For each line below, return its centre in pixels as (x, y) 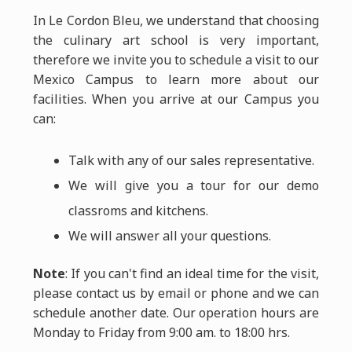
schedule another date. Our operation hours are (176, 313)
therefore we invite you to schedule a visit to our (176, 60)
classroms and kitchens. (138, 211)
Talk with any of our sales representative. (191, 160)
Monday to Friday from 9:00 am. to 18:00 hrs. (161, 332)
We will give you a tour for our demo (194, 185)
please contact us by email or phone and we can (176, 293)
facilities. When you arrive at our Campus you (176, 99)
